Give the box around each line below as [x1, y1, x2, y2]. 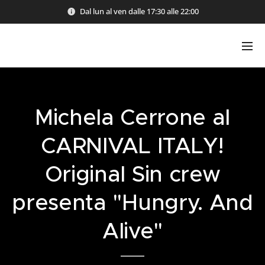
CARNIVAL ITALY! [41, 132, 224, 159]
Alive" [102, 217, 163, 244]
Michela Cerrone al [34, 104, 231, 131]
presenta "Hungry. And [12, 189, 253, 216]
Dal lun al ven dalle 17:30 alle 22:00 [79, 5, 199, 17]
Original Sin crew [44, 160, 221, 188]
